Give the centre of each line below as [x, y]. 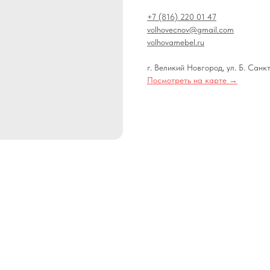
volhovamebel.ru [176, 42]
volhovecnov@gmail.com [190, 30]
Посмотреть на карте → [192, 80]
